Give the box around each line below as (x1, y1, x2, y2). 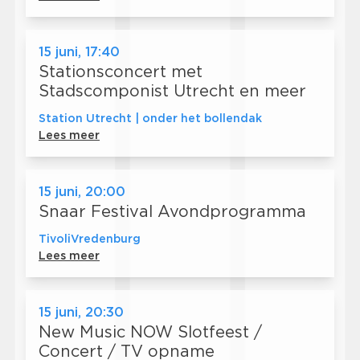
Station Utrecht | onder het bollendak (39, 112, 262, 125)
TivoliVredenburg (39, 232, 141, 246)
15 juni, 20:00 (39, 184, 125, 200)
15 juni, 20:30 (39, 305, 124, 321)
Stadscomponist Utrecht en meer (39, 81, 306, 101)
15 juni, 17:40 (39, 44, 120, 60)
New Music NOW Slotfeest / (39, 322, 262, 342)
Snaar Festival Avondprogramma (39, 202, 306, 222)
